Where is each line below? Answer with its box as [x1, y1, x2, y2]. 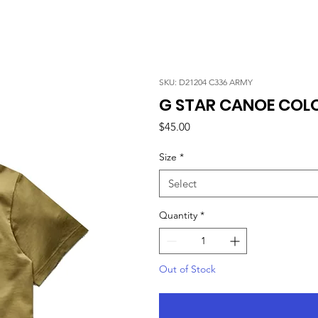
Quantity [159, 208, 197, 221]
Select [168, 176, 197, 190]
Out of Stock [159, 262, 216, 275]
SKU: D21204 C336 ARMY [159, 76, 253, 87]
